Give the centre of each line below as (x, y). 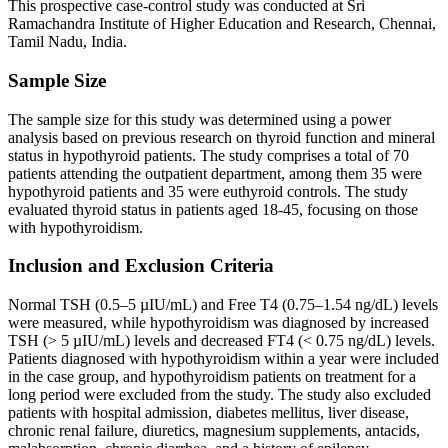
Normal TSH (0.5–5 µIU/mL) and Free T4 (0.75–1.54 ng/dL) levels (223, 304)
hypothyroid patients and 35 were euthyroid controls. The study (208, 191)
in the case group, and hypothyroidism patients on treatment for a (212, 376)
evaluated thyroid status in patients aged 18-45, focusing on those (213, 209)
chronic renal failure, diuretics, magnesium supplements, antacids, (214, 430)
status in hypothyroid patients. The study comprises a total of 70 (208, 155)
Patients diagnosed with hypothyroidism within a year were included (223, 358)
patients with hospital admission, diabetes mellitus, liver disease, (208, 412)
